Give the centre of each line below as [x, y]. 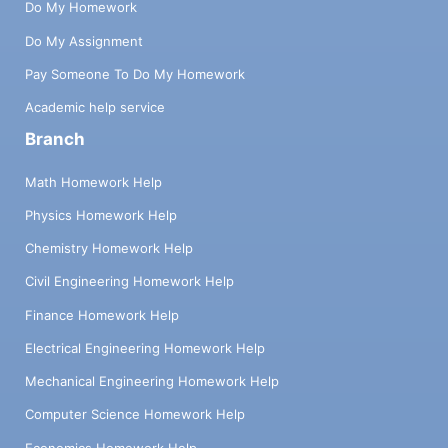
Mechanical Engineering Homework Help [152, 381]
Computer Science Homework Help [135, 414]
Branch [55, 139]
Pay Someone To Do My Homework [135, 73]
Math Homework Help [93, 181]
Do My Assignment [84, 40]
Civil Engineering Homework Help [129, 281]
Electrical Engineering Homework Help [145, 347]
